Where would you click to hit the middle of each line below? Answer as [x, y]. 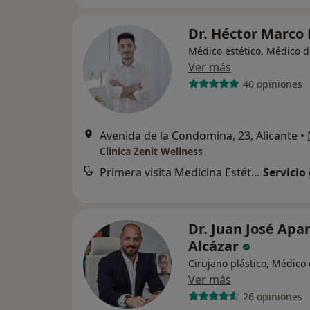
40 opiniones [272, 84]
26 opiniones [272, 296]
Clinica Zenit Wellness [151, 152]
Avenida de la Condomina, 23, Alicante [199, 136]
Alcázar [215, 246]
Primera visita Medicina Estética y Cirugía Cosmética [256, 173]
